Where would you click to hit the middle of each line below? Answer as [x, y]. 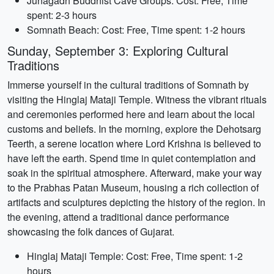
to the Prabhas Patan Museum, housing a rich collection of [133, 187]
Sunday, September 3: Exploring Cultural [118, 50]
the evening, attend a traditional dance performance [118, 217]
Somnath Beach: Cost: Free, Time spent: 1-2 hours [136, 30]
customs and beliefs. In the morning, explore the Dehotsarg [134, 129]
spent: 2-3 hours [62, 15]
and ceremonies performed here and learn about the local [131, 114]
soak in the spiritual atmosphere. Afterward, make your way [135, 173]
